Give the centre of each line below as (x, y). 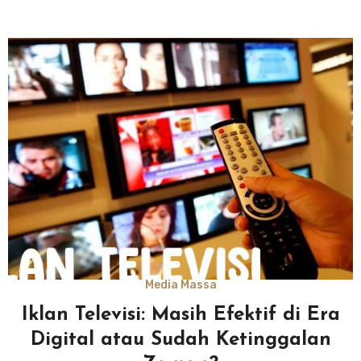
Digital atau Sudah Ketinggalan (180, 340)
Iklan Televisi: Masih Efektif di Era (180, 315)
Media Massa (180, 284)
